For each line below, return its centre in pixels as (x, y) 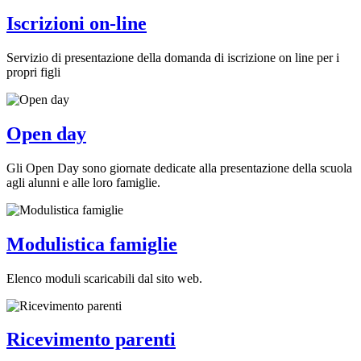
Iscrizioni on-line (77, 24)
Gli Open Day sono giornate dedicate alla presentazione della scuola (179, 168)
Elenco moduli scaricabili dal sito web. (104, 278)
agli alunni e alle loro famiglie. (83, 182)
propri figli (33, 72)
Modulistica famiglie (92, 244)
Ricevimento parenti (91, 340)
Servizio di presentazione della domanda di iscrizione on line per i (173, 57)
